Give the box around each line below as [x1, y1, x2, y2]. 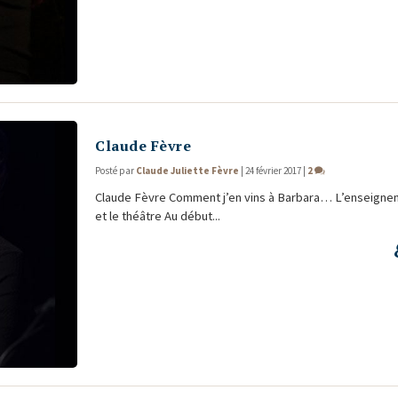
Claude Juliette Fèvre [136, 163, 240, 177]
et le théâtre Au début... [95, 207, 221, 224]
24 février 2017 [245, 163, 302, 177]
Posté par [95, 163, 137, 177]
